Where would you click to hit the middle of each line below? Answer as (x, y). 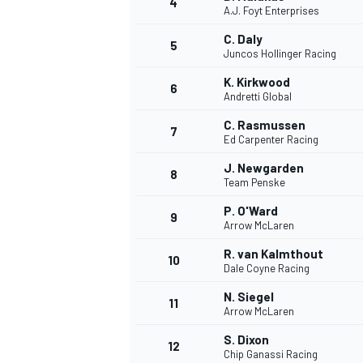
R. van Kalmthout (273, 254)
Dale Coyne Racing (267, 269)
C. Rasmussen (265, 125)
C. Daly (243, 39)
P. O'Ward (251, 211)
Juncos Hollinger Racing (280, 54)
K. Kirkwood (257, 82)
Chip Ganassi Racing (271, 354)
